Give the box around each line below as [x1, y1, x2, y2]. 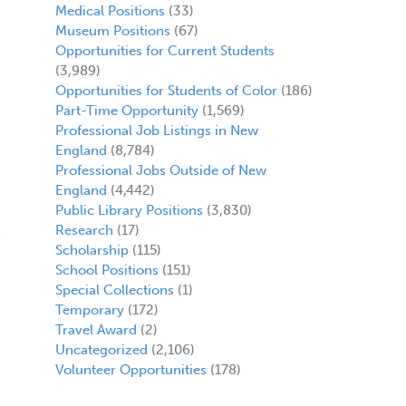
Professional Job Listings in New [54, 122, 258, 140]
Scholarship [54, 242, 129, 259]
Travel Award [54, 322, 137, 339]
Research [54, 222, 113, 239]
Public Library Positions [54, 202, 203, 219]
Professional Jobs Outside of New [54, 162, 266, 179]
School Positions [54, 262, 159, 279]
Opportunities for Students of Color [54, 82, 277, 100]
